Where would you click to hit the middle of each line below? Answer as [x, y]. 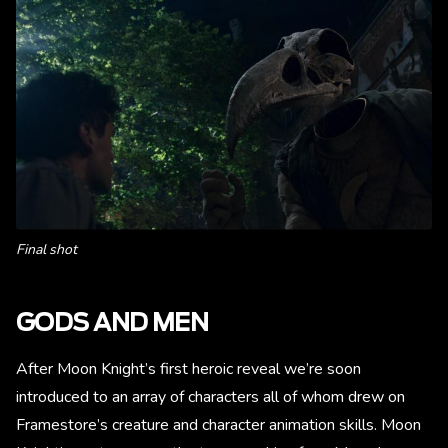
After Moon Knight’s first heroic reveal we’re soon [188, 369]
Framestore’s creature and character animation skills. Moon [218, 425]
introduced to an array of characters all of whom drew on [210, 397]
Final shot [47, 250]
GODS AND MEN [112, 324]
